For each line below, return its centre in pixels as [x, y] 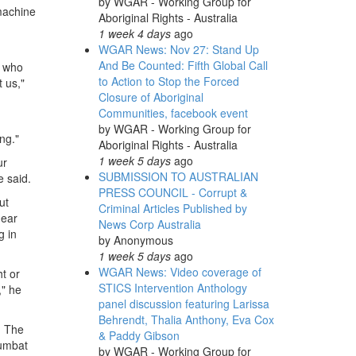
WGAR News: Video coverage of [180, 272]
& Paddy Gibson [139, 335]
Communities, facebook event [173, 113]
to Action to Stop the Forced [168, 81]
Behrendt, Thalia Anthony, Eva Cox [186, 319]
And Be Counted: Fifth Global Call [183, 65]
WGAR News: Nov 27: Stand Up [178, 49]
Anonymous [143, 240]
